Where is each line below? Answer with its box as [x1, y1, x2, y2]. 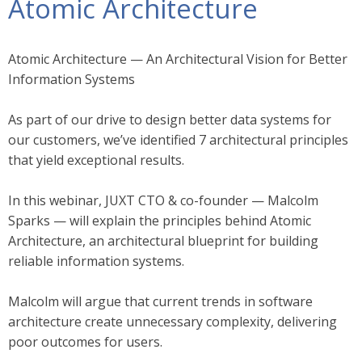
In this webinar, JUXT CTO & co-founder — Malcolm [8, 192, 318, 209]
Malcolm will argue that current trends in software [8, 293, 313, 310]
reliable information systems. [8, 252, 184, 270]
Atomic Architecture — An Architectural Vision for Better [8, 50, 347, 68]
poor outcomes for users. [8, 333, 162, 351]
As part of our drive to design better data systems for [8, 111, 331, 128]
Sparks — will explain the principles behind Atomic [8, 212, 311, 229]
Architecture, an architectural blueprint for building [8, 232, 318, 250]
